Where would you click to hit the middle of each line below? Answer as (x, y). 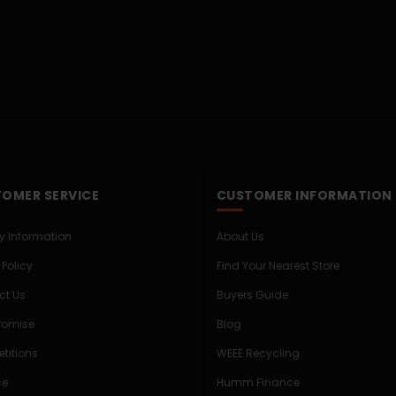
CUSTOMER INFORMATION (304, 196)
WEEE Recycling (258, 354)
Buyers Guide (252, 295)
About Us (240, 237)
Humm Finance (258, 383)
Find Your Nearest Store (278, 266)
